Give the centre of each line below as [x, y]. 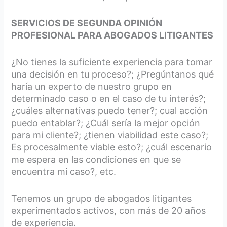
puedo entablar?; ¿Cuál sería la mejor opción [106, 123]
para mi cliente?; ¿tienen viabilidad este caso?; [110, 135]
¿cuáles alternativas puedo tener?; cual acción [110, 110]
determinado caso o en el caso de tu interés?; [109, 98]
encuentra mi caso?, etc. [64, 171]
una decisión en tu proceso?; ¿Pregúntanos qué [113, 74]
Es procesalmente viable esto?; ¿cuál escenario [112, 147]
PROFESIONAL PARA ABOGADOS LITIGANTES [112, 35]
